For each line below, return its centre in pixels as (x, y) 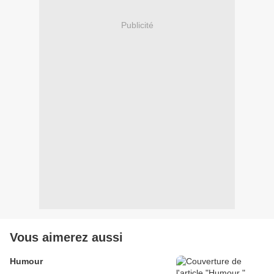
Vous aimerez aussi (66, 237)
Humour (26, 261)
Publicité (137, 25)
